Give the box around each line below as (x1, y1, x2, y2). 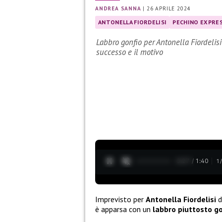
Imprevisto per (95, 194, 146, 204)
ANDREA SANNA (95, 5, 141, 12)
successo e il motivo (96, 47, 163, 58)
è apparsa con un (95, 204, 153, 214)
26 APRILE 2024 (147, 5, 191, 12)
